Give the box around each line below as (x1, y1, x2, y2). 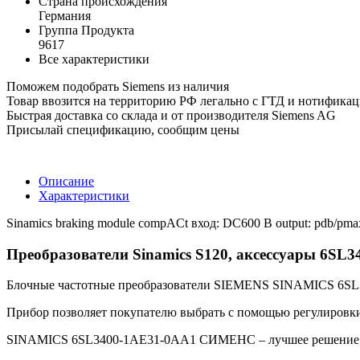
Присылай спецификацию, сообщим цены (6, 122, 239, 137)
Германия (39, 8, 91, 22)
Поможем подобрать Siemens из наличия (6, 79, 229, 93)
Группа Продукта (39, 22, 134, 37)
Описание (39, 174, 94, 188)
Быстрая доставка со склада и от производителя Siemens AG (6, 108, 336, 122)
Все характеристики (39, 51, 149, 66)
